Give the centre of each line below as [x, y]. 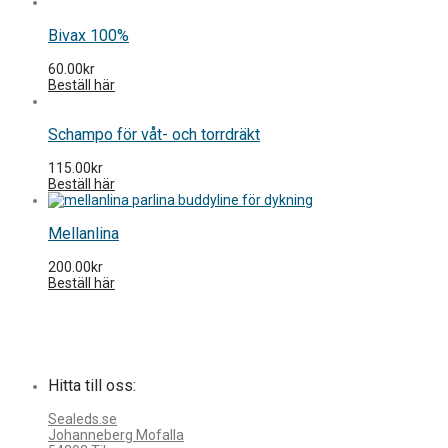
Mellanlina [83, 233]
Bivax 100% [88, 35]
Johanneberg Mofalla [116, 434]
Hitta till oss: [92, 385]
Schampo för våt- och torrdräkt [154, 134]
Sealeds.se [82, 418]
